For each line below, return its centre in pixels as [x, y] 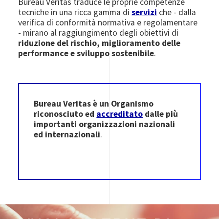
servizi [144, 12]
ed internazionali [67, 134]
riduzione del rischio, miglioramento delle [99, 43]
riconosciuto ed [65, 114]
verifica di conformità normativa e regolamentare [108, 22]
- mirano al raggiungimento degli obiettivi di [99, 33]
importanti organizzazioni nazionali [105, 124]
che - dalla [177, 12]
